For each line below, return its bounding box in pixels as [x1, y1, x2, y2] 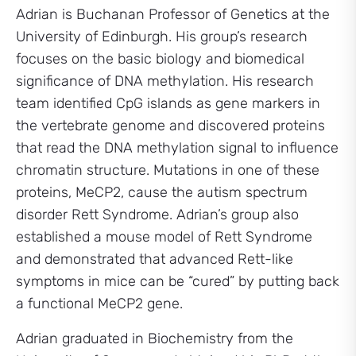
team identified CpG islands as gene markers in [16, 95, 320, 112]
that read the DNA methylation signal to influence [16, 139, 339, 157]
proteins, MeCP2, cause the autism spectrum [16, 184, 308, 201]
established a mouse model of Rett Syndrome [16, 228, 312, 246]
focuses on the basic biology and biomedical [16, 50, 304, 68]
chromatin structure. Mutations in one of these [16, 161, 319, 179]
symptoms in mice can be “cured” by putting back [16, 273, 339, 290]
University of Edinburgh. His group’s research [16, 28, 308, 45]
